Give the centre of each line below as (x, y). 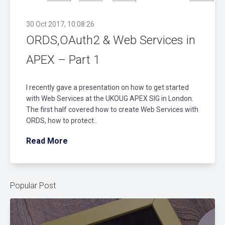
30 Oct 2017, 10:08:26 (60, 24)
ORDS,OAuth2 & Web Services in (111, 40)
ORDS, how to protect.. (62, 120)
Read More (47, 141)
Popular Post (33, 185)
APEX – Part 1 (63, 60)
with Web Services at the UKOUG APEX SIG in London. (110, 98)
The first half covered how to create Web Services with (112, 109)
